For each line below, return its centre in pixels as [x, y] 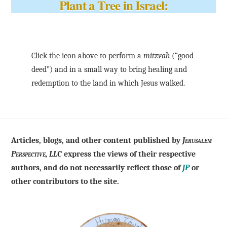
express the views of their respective [129, 154]
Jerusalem [197, 140]
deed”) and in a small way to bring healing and [109, 69]
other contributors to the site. [65, 181]
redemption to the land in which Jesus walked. [108, 83]
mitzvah [157, 55]
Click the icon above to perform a [88, 55]
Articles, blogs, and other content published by [97, 140]
